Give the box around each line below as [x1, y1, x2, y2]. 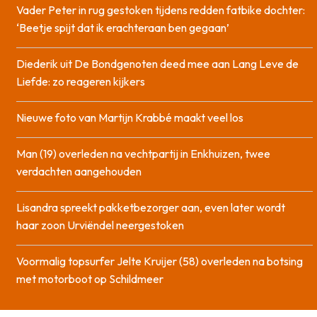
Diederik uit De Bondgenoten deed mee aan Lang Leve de [16, 57, 299, 71]
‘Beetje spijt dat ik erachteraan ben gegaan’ [16, 21, 229, 35]
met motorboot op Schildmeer [16, 272, 163, 287]
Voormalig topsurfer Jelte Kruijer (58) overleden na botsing [16, 254, 303, 269]
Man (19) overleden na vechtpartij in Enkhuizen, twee [16, 146, 270, 161]
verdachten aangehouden [16, 164, 142, 179]
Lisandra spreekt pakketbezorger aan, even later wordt [16, 200, 285, 215]
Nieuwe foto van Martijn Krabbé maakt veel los [16, 110, 243, 125]
